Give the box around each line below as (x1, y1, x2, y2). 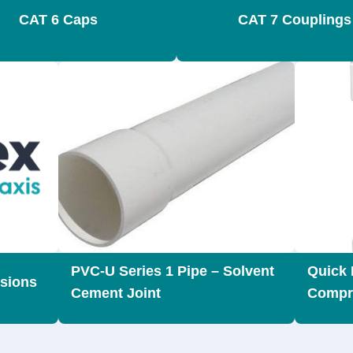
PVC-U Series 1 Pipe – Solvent (71, 263, 274, 279)
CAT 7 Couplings (238, 12, 351, 28)
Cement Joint (71, 285, 161, 301)
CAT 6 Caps (19, 12, 98, 28)
